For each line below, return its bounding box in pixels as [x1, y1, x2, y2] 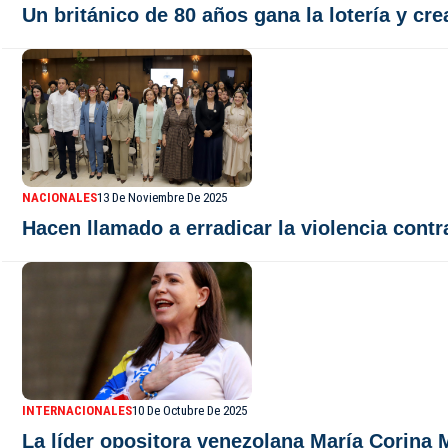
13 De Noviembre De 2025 [97, 190, 227, 205]
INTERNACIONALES [22, 403, 132, 418]
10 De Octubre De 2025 [132, 403, 247, 418]
